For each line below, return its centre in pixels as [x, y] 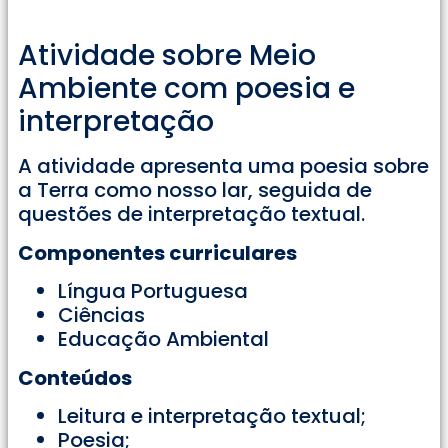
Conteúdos [75, 377]
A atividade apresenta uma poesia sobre [223, 166]
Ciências [101, 315]
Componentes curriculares [157, 252]
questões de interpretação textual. [191, 214]
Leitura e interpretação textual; [212, 416]
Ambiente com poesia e [186, 89]
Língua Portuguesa [153, 291]
